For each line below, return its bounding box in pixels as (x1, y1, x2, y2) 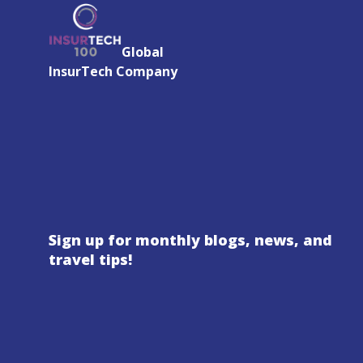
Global (122, 43, 164, 62)
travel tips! (49, 250, 132, 270)
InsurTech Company (49, 62, 177, 81)
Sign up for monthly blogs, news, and (49, 230, 332, 250)
